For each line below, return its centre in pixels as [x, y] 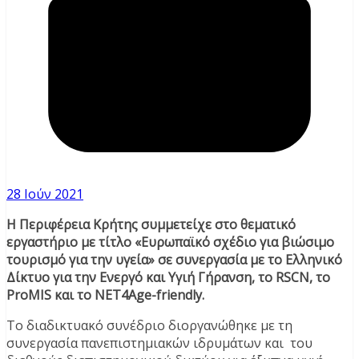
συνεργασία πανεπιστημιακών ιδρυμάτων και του [159, 343]
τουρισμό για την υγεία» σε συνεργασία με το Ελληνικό [174, 260]
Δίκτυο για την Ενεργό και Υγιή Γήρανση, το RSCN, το [168, 278]
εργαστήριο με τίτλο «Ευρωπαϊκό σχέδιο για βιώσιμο [170, 242]
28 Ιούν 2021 [45, 194]
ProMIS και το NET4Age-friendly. [105, 295]
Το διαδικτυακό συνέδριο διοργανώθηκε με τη [149, 326]
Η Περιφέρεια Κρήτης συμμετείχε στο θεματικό [151, 225]
